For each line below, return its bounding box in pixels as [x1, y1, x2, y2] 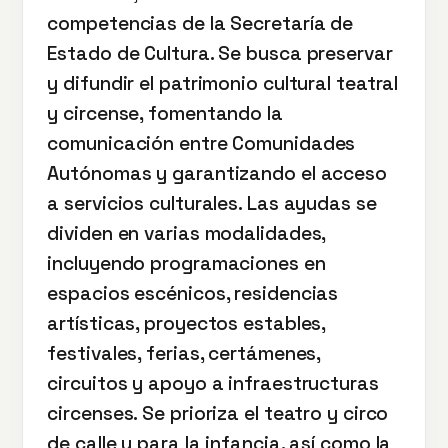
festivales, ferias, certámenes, [47, 341, 321, 366]
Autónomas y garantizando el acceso [47, 161, 387, 186]
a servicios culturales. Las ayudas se [47, 191, 377, 216]
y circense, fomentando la [47, 101, 283, 126]
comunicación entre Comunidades [47, 131, 356, 156]
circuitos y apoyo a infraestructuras [47, 371, 379, 396]
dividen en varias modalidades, [47, 221, 326, 246]
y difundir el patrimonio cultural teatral [47, 71, 399, 96]
